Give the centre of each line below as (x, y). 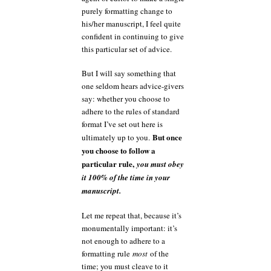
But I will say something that (129, 73)
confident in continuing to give (133, 36)
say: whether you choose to (126, 99)
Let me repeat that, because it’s (132, 215)
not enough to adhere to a (123, 240)
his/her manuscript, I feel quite (131, 23)
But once (167, 137)
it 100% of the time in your (126, 177)
